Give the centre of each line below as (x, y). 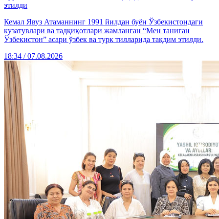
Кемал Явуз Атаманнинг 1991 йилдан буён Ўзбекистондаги (103, 22)
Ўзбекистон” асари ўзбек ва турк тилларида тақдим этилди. (104, 40)
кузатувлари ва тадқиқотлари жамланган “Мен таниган (97, 31)
